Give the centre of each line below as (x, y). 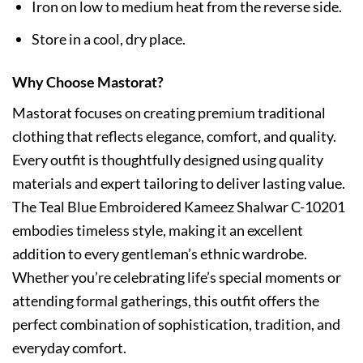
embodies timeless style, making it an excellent (158, 231)
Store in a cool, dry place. (108, 39)
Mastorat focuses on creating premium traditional (169, 113)
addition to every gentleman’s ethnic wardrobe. (160, 254)
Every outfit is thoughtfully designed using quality (168, 160)
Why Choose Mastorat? (88, 81)
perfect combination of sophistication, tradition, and (176, 325)
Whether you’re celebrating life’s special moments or (177, 278)
